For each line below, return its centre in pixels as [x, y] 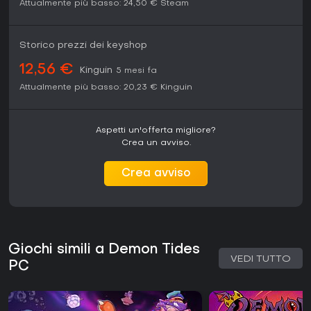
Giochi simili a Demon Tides [104, 250]
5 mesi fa [136, 71]
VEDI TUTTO [261, 260]
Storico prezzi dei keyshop [83, 46]
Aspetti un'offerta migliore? [156, 131]
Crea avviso [156, 174]
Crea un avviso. [156, 143]
